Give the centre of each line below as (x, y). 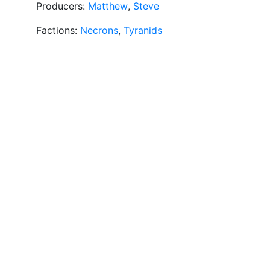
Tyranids (143, 30)
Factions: (58, 30)
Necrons (99, 30)
